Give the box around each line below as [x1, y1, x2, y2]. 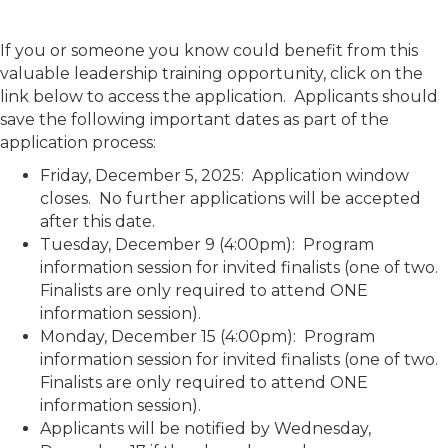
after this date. [40, 212, 155, 231]
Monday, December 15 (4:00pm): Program [40, 327, 375, 346]
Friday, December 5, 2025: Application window [40, 166, 409, 185]
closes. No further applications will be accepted [40, 189, 421, 208]
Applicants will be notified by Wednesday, [40, 419, 371, 438]
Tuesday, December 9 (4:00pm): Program [40, 235, 374, 254]
